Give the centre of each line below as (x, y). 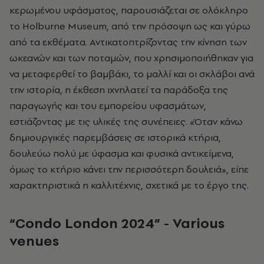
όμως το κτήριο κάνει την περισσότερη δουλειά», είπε (129, 169)
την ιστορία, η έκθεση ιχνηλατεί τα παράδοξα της (119, 89)
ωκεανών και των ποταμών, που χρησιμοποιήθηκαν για (131, 57)
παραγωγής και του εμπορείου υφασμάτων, (108, 105)
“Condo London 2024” (85, 223)
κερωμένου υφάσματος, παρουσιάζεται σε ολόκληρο (129, 10)
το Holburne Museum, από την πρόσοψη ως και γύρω (130, 26)
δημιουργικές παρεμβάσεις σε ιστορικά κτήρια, (115, 137)
